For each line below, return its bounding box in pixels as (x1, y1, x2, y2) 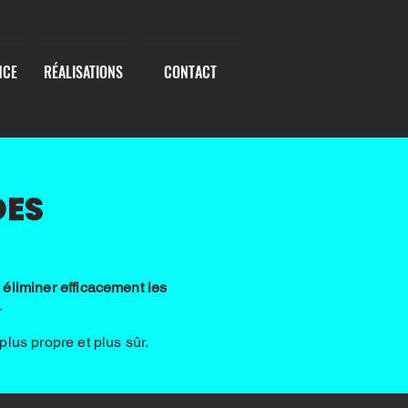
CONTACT (163, 61, 217, 83)
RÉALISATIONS (44, 61, 123, 83)
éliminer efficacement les (3, 279, 168, 296)
